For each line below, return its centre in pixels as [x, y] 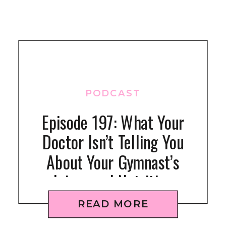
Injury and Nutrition [113, 181]
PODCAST [114, 93]
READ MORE [113, 204]
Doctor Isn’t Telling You [113, 142]
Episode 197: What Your [113, 122]
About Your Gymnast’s [113, 162]
